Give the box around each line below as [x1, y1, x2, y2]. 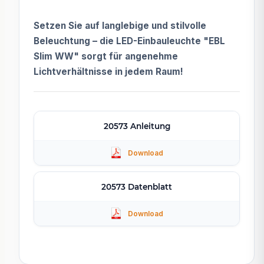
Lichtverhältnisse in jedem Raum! [34, 65, 183, 77]
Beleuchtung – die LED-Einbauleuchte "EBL [34, 35, 225, 47]
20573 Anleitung [103, 121, 170, 131]
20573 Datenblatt [101, 181, 172, 192]
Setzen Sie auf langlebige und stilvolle [34, 19, 206, 31]
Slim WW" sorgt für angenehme [34, 50, 178, 62]
